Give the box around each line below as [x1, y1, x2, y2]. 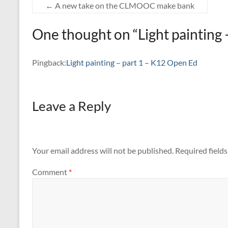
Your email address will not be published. [32, 146, 174, 156]
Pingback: [32, 57, 66, 67]
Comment [32, 166, 69, 177]
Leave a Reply [32, 97, 111, 114]
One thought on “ [32, 25, 138, 43]
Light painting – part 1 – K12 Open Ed [66, 57, 197, 67]
